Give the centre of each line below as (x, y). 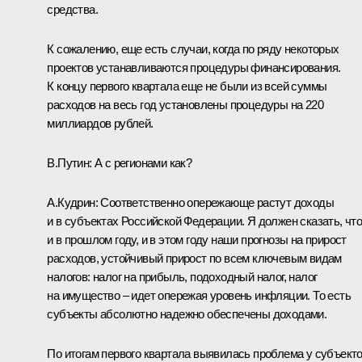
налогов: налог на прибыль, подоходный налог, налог (182, 277)
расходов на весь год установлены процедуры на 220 (185, 105)
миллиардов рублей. (100, 124)
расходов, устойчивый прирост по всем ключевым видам (194, 259)
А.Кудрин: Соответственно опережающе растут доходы (190, 203)
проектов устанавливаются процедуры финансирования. (194, 68)
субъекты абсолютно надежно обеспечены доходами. (187, 314)
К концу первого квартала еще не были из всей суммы (187, 86)
